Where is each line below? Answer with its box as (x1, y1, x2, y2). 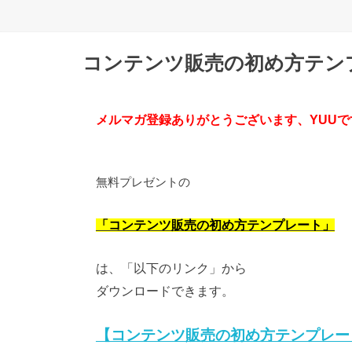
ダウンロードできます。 (95, 284, 234, 299)
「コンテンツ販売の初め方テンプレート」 (95, 218, 335, 232)
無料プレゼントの (95, 176, 190, 189)
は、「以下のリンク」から (95, 262, 247, 276)
